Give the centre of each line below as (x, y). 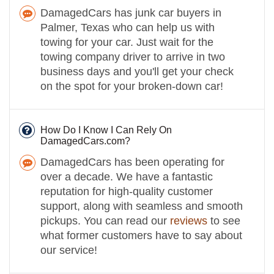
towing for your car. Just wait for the (127, 42)
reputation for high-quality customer (127, 191)
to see (224, 220)
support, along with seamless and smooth (142, 206)
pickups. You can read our (105, 220)
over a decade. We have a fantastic (127, 176)
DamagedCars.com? (85, 141)
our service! (69, 250)
